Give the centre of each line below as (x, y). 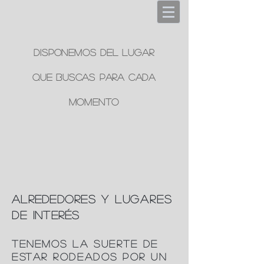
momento (94, 102)
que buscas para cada (94, 77)
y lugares (134, 199)
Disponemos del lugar (94, 52)
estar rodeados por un (90, 257)
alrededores (54, 199)
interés (56, 215)
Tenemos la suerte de (85, 244)
